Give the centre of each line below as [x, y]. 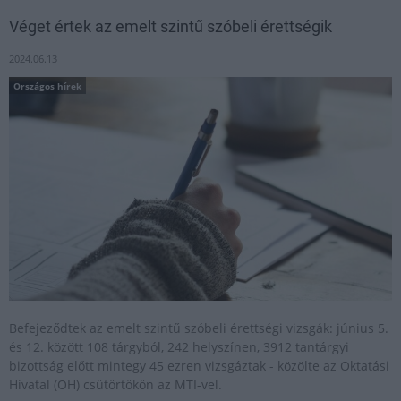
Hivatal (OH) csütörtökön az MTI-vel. [115, 384]
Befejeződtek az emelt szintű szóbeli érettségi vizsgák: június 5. [199, 328]
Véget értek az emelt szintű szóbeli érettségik [171, 26]
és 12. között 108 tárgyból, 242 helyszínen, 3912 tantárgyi [179, 347]
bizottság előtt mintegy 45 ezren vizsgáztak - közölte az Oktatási [199, 366]
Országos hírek [47, 85]
